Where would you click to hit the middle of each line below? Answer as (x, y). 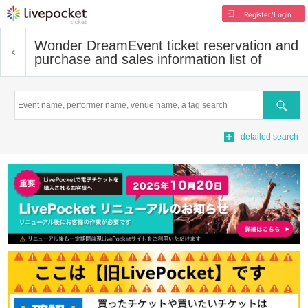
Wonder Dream (81, 45)
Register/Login (267, 14)
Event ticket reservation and (213, 45)
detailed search (269, 137)
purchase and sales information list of (148, 59)
